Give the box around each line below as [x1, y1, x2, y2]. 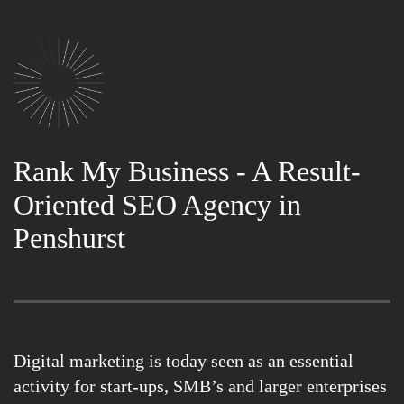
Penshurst [14, 222, 125, 255]
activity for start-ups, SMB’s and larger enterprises [14, 376, 387, 397]
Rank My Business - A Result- [14, 155, 361, 188]
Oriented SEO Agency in [14, 188, 301, 222]
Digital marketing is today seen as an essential [14, 351, 353, 372]
